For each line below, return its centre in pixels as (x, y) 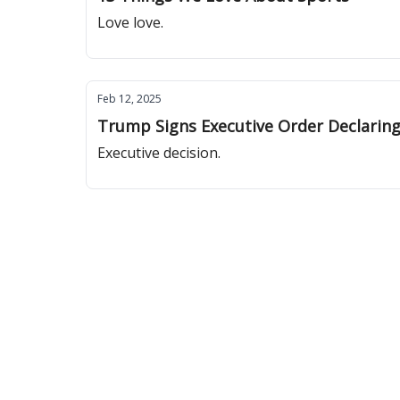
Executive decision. (159, 153)
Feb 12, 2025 (129, 99)
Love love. (130, 22)
